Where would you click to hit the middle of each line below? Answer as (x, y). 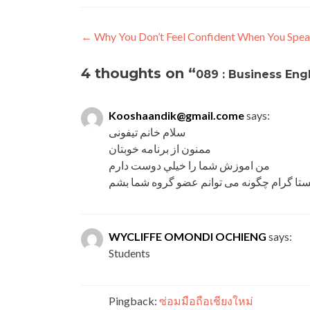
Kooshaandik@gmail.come (176, 115)
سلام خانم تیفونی (147, 132)
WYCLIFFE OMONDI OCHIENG (188, 236)
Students (129, 253)
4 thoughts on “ (138, 73)
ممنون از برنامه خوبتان (160, 148)
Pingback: (134, 301)
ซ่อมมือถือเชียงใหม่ (206, 301)
